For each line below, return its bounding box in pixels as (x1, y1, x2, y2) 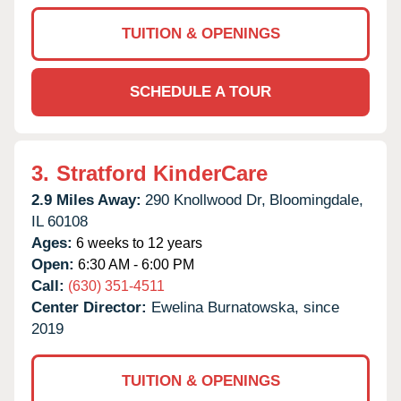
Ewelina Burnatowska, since (151, 298, 339, 316)
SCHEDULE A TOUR (130, 82, 271, 100)
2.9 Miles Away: (31, 191, 141, 209)
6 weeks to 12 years (73, 235, 202, 251)
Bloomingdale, (269, 191, 363, 209)
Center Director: (31, 298, 151, 316)
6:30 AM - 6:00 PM (74, 256, 194, 272)
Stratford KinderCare (56, 160, 268, 185)
